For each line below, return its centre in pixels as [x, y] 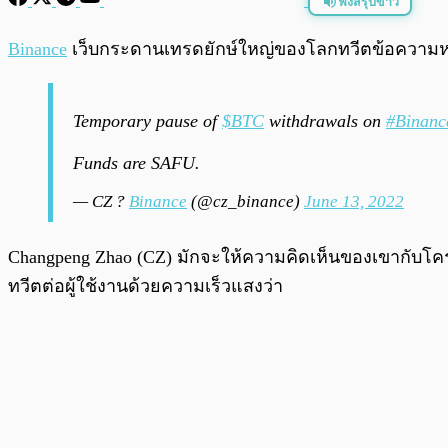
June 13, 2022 [354, 202]
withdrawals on [325, 121]
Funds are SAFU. [136, 163]
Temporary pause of [147, 121]
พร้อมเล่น [85, 41]
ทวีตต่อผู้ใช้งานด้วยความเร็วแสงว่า [148, 286]
